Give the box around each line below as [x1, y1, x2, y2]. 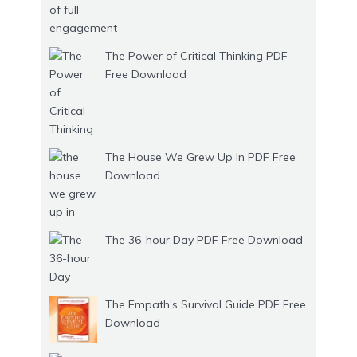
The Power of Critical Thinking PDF [105, 49, 288, 64]
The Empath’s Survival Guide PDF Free [105, 297, 306, 312]
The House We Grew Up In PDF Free [105, 150, 296, 165]
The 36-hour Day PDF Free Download [105, 233, 303, 248]
